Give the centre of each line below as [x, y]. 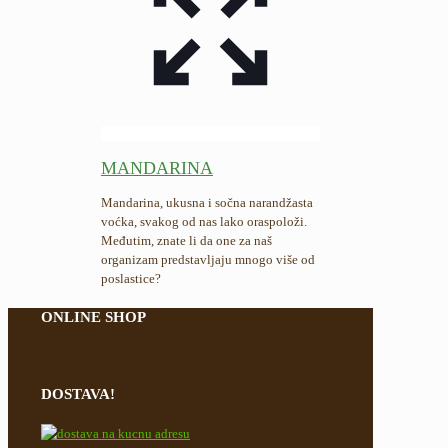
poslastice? [131, 278]
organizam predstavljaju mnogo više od [208, 259]
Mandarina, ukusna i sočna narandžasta [207, 202]
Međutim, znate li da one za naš [186, 240]
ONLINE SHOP [93, 316]
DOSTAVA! [78, 394]
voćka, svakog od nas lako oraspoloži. [204, 221]
